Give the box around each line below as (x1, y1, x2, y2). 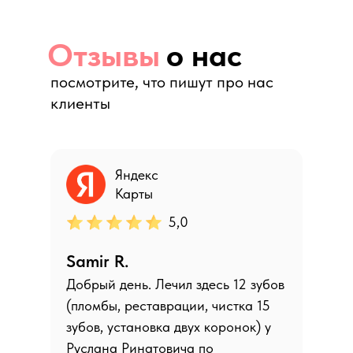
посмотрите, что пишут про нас (50, 72, 273, 91)
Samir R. (66, 251, 128, 271)
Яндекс (115, 166, 158, 183)
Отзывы (47, 36, 160, 74)
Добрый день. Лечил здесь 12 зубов (66, 276, 284, 292)
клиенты (50, 93, 110, 113)
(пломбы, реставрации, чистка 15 (66, 297, 270, 314)
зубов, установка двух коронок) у (66, 318, 271, 335)
